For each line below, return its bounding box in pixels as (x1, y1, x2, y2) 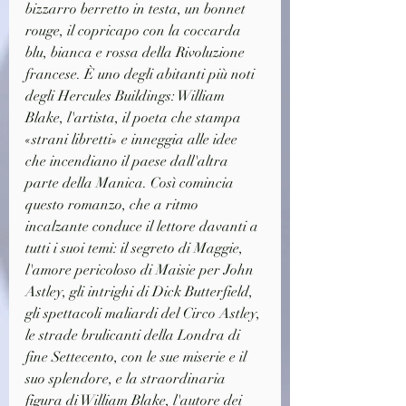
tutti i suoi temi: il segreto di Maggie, (25, 238, 246, 257)
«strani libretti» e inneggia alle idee (25, 130, 241, 149)
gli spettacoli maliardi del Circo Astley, (25, 304, 264, 323)
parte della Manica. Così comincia (25, 173, 237, 192)
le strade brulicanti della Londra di (25, 325, 244, 344)
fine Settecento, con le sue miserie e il (25, 347, 250, 366)
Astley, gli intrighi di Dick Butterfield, (25, 282, 256, 301)
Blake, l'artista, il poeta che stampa (25, 108, 245, 127)
